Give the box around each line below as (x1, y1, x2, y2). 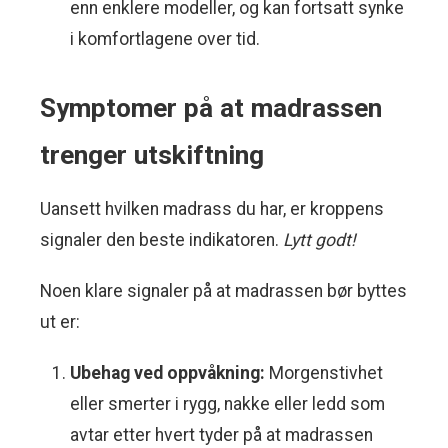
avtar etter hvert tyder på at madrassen (70, 425, 373, 446)
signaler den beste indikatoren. (40, 230, 283, 251)
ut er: (40, 312, 80, 333)
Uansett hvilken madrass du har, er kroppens (40, 199, 384, 220)
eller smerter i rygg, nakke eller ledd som (70, 394, 385, 415)
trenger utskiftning (40, 140, 264, 171)
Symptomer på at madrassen (40, 93, 382, 124)
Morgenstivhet (265, 363, 383, 384)
